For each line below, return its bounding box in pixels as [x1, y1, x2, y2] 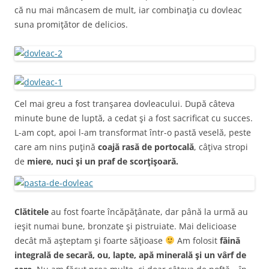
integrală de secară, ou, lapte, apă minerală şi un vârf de [14, 249, 246, 261]
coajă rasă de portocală [98, 141, 194, 153]
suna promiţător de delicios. [14, 19, 128, 30]
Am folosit [174, 235, 217, 246]
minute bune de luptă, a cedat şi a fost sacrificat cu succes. [14, 112, 253, 124]
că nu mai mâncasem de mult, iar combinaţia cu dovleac [14, 4, 242, 16]
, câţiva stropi [194, 141, 248, 153]
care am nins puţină [14, 141, 98, 153]
